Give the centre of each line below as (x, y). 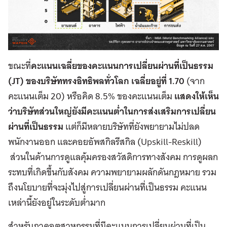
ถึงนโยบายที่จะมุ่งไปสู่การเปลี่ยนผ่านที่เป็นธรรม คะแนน (107, 187)
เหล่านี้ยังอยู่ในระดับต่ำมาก (57, 203)
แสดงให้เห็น (197, 97)
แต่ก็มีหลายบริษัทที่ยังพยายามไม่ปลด (131, 127)
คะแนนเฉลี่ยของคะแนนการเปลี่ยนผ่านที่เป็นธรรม (122, 66)
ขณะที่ (20, 66)
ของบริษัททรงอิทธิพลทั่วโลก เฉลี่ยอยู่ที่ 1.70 (105, 81)
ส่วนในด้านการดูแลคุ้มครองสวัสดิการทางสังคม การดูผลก (113, 157)
